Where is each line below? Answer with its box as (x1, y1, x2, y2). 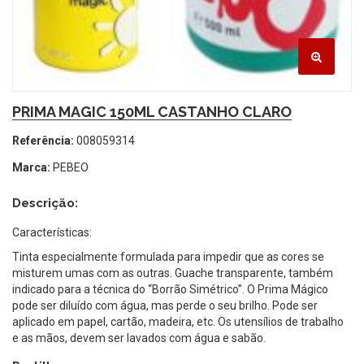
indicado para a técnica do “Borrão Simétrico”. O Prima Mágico (12, 283, 328, 297)
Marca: (12, 161, 50, 175)
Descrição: (12, 196, 78, 211)
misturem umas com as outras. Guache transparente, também (12, 266, 333, 280)
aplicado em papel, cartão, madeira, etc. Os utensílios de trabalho (12, 315, 344, 329)
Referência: (12, 134, 74, 148)
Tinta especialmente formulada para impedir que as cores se (12, 250, 324, 264)
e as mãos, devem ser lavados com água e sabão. (12, 331, 266, 345)
